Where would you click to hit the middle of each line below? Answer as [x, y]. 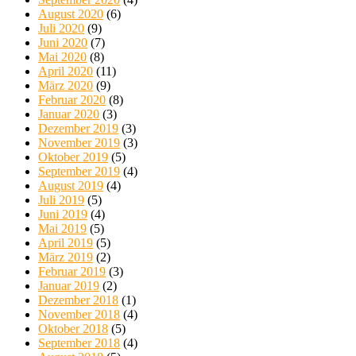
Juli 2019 [61, 200]
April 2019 [66, 243]
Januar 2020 [69, 114]
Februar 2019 [72, 272]
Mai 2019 [62, 229]
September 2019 [79, 172]
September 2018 [79, 343]
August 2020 [71, 14]
